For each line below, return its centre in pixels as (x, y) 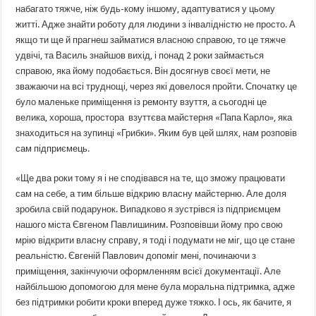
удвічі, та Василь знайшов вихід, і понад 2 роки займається (140, 55)
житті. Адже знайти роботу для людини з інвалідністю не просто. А (156, 24)
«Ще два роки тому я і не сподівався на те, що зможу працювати (151, 178)
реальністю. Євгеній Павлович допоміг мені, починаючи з (136, 255)
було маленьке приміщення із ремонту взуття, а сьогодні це (141, 102)
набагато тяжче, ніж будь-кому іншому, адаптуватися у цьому (146, 8)
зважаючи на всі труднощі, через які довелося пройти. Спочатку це (157, 86)
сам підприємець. (53, 148)
